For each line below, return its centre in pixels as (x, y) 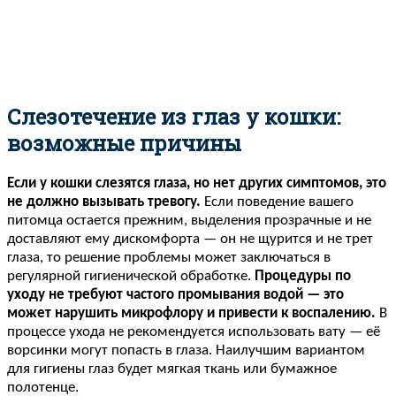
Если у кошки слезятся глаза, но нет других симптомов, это (197, 183)
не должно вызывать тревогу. (104, 202)
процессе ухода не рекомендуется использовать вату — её (194, 331)
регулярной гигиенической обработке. (131, 276)
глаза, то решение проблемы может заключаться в (169, 257)
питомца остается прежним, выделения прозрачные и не (189, 220)
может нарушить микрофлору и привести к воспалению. (191, 313)
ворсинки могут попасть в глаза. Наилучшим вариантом (186, 350)
